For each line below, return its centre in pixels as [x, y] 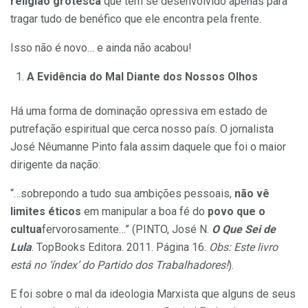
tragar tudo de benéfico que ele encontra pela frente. [136, 19]
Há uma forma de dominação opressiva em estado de [139, 111]
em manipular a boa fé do [144, 212]
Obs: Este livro [243, 247]
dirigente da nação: [55, 165]
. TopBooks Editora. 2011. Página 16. [120, 247]
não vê [252, 194]
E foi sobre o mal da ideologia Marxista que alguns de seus [153, 294]
